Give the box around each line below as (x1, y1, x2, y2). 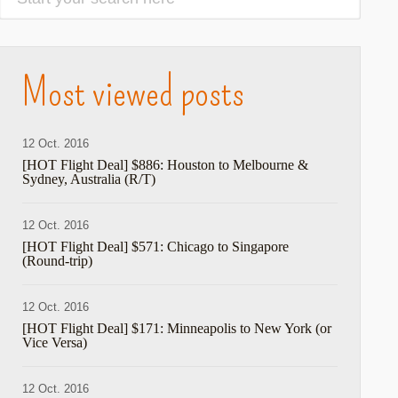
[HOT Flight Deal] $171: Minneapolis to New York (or (22, 321, 332, 336)
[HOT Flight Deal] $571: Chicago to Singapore (22, 239, 290, 254)
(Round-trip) (22, 253, 93, 268)
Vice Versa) (22, 335, 88, 350)
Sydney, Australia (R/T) (22, 171, 156, 187)
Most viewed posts (22, 68, 245, 116)
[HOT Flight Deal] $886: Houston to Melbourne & (22, 157, 309, 172)
